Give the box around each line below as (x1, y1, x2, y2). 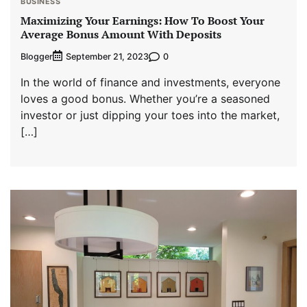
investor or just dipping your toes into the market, (21, 108, 280, 123)
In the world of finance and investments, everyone (21, 75, 280, 90)
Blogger (21, 51, 53, 62)
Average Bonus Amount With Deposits (21, 27, 221, 42)
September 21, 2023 (66, 51, 149, 62)
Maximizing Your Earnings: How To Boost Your (21, 13, 265, 29)
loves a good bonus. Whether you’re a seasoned (21, 92, 270, 106)
